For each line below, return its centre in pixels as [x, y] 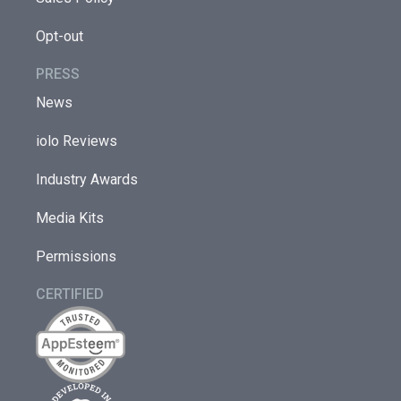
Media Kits [70, 218]
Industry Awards [87, 180]
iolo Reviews [77, 141]
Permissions [77, 257]
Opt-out [60, 37]
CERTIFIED [70, 294]
